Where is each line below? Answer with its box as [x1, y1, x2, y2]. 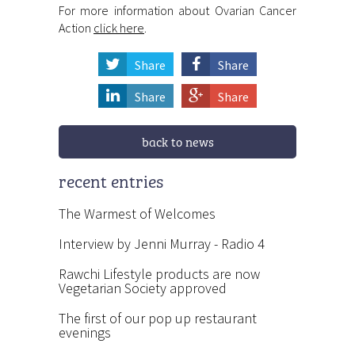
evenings [59, 323, 111, 342]
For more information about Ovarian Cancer [59, 2, 296, 18]
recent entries [59, 166, 163, 193]
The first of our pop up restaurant [59, 308, 257, 327]
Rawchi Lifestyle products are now [59, 264, 260, 283]
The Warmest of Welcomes [59, 204, 216, 223]
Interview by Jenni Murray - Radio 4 [59, 234, 265, 253]
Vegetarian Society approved [59, 278, 227, 297]
